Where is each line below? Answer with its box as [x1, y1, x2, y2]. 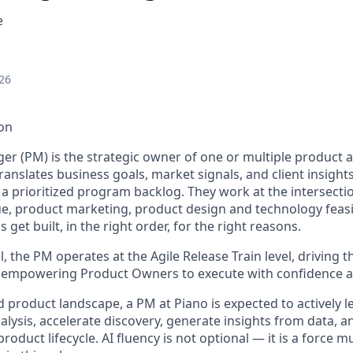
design [186, 200, 226, 217]
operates [56, 247, 110, 265]
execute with [198, 265, 273, 282]
